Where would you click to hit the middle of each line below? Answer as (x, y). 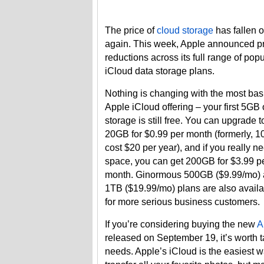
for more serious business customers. (182, 202)
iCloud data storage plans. (160, 71)
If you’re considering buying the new (181, 224)
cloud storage (185, 30)
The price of (131, 30)
